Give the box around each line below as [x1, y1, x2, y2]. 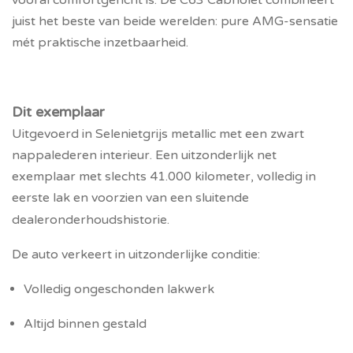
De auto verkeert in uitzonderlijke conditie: [12, 247, 260, 262]
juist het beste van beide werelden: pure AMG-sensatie [12, 13, 338, 29]
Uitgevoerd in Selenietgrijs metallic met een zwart [12, 126, 304, 142]
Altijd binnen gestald [24, 316, 147, 332]
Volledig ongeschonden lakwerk [24, 281, 214, 297]
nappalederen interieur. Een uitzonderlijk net [12, 147, 277, 163]
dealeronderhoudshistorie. [12, 212, 169, 228]
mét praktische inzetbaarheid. [12, 35, 188, 50]
